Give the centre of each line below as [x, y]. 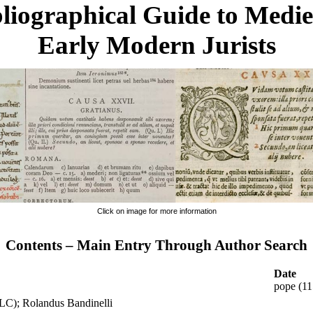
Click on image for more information [156, 211]
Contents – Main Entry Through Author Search [156, 245]
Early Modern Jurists [156, 45]
